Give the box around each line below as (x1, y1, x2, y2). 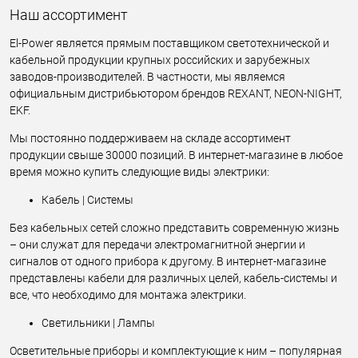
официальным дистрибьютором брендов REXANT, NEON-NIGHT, (10, 86, 342, 100)
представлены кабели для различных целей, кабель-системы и (10, 271, 337, 284)
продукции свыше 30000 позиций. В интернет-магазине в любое (10, 148, 343, 161)
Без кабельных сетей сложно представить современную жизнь (10, 221, 340, 234)
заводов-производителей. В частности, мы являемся (10, 70, 285, 83)
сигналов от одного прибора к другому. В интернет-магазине (10, 254, 326, 268)
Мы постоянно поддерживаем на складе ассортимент (10, 131, 291, 145)
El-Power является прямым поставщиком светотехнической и (10, 36, 329, 50)
